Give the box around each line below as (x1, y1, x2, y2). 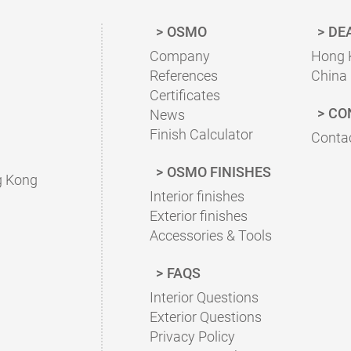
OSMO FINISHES (167, 164, 271, 180)
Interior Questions (150, 289, 259, 306)
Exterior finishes (150, 208, 248, 224)
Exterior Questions (150, 309, 262, 325)
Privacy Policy (150, 328, 235, 345)
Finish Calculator (150, 126, 253, 143)
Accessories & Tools (150, 227, 272, 244)
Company (150, 48, 210, 64)
